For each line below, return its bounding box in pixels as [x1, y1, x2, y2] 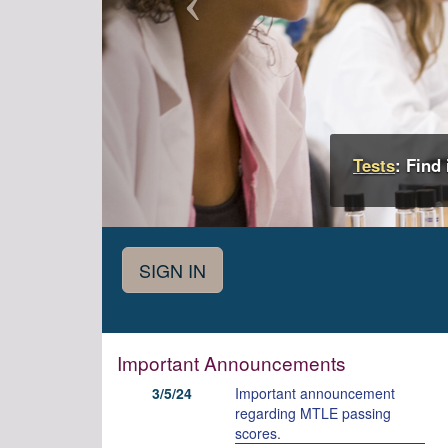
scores [234, 423, 277, 443]
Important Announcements [117, 349, 346, 376]
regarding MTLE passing [234, 403, 391, 423]
